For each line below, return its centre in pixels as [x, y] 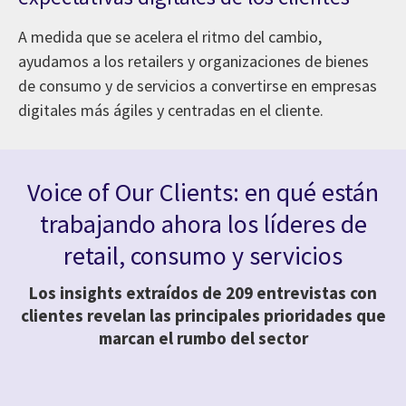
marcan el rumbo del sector [203, 338]
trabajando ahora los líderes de [203, 223]
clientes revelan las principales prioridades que [203, 315]
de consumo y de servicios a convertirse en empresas [198, 85]
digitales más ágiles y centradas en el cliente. [171, 110]
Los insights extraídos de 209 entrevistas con [203, 292]
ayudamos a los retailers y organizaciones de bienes [193, 61]
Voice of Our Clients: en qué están [203, 192]
